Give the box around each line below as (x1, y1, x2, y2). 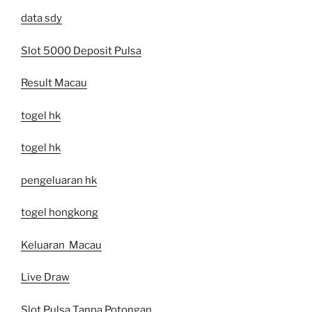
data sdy (21, 12, 62, 25)
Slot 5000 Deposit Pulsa (21, 44, 141, 57)
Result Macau (21, 77, 87, 90)
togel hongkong (21, 206, 98, 219)
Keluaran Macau (21, 238, 102, 251)
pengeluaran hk (21, 173, 97, 187)
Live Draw (21, 271, 70, 284)
